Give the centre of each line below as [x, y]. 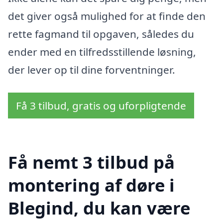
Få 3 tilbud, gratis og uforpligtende [101, 105]
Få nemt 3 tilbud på [91, 162]
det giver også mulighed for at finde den [107, 16]
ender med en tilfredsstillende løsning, [102, 52]
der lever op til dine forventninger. [92, 70]
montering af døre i [91, 185]
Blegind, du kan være [99, 208]
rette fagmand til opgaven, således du [101, 34]
